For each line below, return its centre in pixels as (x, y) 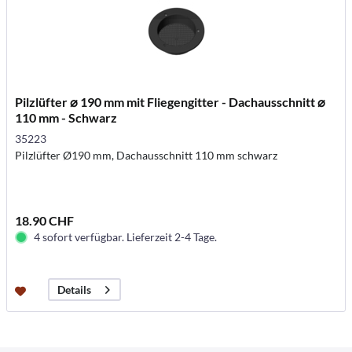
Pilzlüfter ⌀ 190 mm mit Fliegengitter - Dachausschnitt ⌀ (170, 102)
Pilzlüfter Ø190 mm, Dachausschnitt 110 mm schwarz (147, 155)
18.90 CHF (45, 220)
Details (75, 290)
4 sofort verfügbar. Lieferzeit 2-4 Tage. (126, 237)
